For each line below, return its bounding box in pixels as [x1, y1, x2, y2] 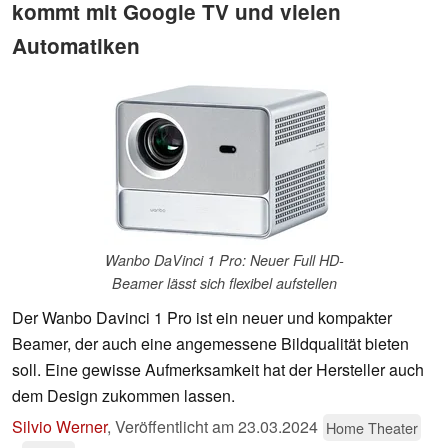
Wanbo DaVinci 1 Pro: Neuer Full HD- [104, 250, 344, 271]
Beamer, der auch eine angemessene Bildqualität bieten [12, 332, 409, 356]
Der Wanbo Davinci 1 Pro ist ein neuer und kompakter [12, 306, 392, 330]
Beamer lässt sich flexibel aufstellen [111, 273, 337, 294]
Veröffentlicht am [115, 415, 238, 439]
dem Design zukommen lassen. [12, 384, 235, 408]
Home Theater [326, 417, 418, 439]
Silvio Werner [12, 415, 107, 439]
